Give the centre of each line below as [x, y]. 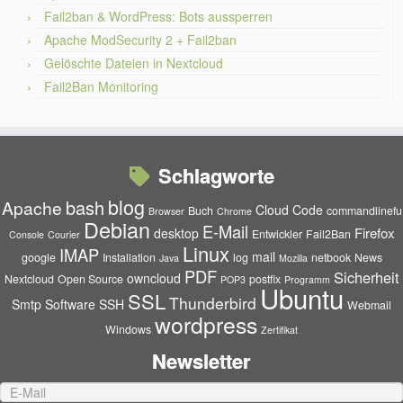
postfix [264, 279]
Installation [129, 257]
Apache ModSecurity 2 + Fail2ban [140, 40]
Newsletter [201, 361]
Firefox [374, 233]
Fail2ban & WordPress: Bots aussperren [158, 16]
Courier [63, 234]
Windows [128, 329]
